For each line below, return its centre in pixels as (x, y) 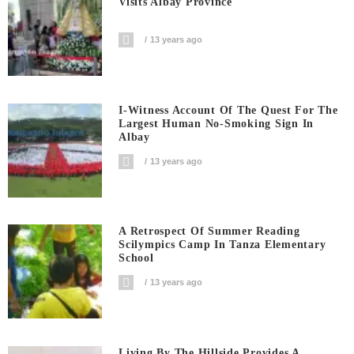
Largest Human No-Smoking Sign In (217, 123)
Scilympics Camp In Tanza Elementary (222, 245)
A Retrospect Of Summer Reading (209, 232)
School (136, 258)
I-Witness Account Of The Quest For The (228, 110)
